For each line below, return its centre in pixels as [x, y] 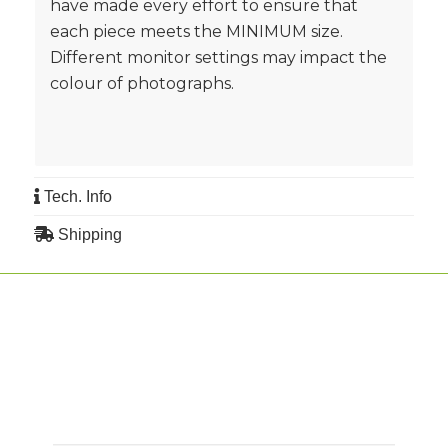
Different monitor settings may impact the [218, 58]
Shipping [87, 234]
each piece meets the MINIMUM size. [196, 32]
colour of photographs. [141, 84]
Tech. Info [75, 196]
